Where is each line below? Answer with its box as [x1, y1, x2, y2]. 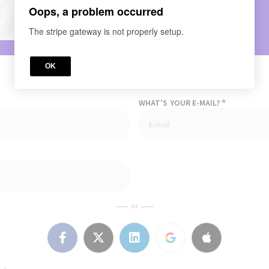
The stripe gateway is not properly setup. [29, 25, 184, 37]
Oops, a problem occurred [29, 3, 163, 19]
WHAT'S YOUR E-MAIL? [139, 97, 222, 107]
